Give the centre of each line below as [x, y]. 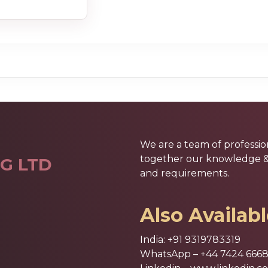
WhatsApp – [170, 254]
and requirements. [185, 173]
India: [154, 240]
